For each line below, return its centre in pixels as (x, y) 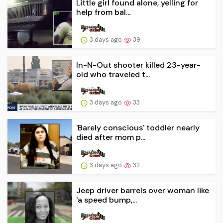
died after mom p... (111, 137)
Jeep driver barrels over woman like (143, 190)
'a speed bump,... (107, 200)
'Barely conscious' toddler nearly (138, 128)
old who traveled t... (113, 75)
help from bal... (103, 12)
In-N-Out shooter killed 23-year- (138, 65)
